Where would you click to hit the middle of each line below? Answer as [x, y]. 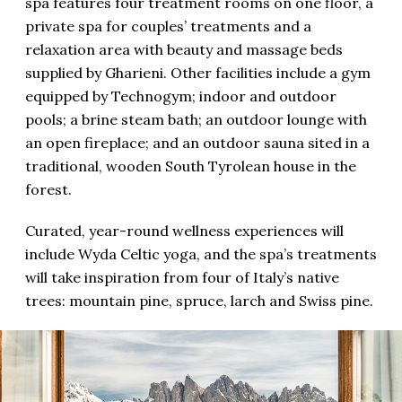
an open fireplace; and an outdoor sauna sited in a [197, 143]
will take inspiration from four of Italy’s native [182, 277]
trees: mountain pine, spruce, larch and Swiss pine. [199, 301]
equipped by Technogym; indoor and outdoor [181, 96]
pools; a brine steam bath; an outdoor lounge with [196, 119]
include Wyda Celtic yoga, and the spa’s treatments [201, 254]
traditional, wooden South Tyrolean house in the [191, 166]
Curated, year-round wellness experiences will [184, 231]
